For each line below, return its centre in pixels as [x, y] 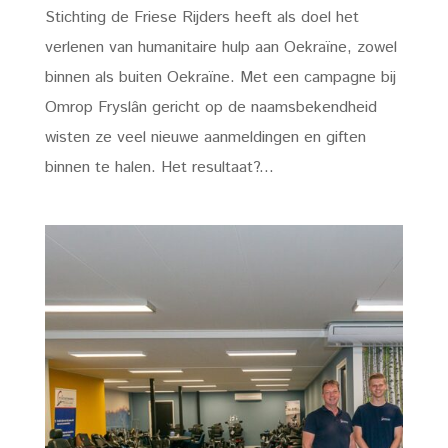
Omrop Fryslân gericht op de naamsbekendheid [210, 107]
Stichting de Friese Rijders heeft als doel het [201, 17]
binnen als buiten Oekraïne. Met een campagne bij [220, 77]
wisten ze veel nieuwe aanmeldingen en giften [205, 137]
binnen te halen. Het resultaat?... [159, 167]
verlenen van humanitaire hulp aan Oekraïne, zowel [220, 47]
